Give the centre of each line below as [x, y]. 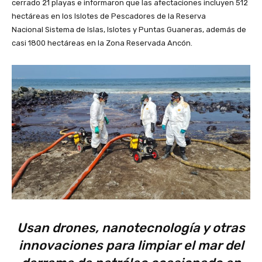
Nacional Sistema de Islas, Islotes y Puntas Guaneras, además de [129, 30]
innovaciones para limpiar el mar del [131, 245]
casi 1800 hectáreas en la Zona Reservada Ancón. [102, 43]
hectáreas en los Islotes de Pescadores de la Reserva [109, 16]
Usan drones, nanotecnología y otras [131, 227]
